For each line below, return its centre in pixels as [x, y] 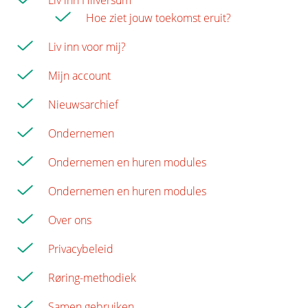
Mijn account [79, 76]
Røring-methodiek [92, 278]
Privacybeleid [81, 249]
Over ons [70, 220]
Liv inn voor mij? [87, 47]
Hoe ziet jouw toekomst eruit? [158, 18]
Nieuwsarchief [83, 105]
